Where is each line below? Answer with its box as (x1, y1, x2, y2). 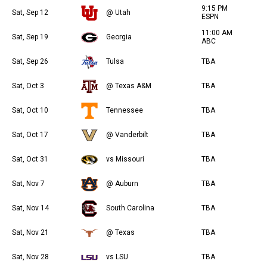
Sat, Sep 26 (12, 57, 48, 66)
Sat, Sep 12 (12, 8, 48, 17)
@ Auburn (106, 179, 138, 188)
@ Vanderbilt (106, 131, 148, 139)
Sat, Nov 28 (12, 253, 49, 262)
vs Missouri (106, 155, 144, 164)
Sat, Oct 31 (12, 155, 48, 164)
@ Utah (106, 8, 131, 17)
